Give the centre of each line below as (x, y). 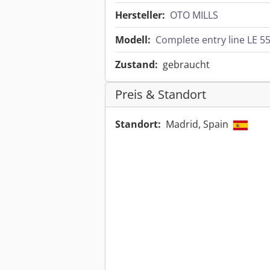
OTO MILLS (194, 15)
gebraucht (186, 65)
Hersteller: (140, 15)
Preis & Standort (161, 95)
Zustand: (137, 65)
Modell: (133, 40)
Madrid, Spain (198, 124)
